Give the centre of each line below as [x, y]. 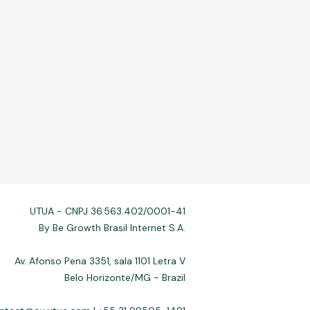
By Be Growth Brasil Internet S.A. [112, 228]
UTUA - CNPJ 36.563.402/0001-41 [108, 211]
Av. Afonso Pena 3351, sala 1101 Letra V [100, 261]
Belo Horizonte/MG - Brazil [125, 277]
